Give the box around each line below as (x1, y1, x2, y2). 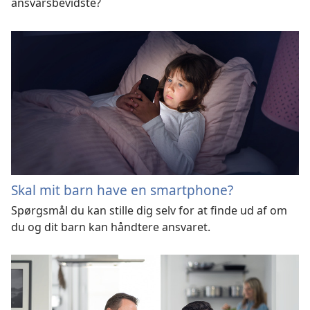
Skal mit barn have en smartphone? (11, 180, 233, 199)
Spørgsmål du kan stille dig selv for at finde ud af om (11, 202, 287, 218)
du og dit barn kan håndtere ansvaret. (11, 219, 210, 235)
